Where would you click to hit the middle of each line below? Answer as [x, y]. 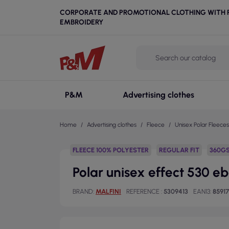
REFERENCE [144, 191]
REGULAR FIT [179, 150]
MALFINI [108, 191]
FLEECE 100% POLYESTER [111, 150]
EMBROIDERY [82, 22]
